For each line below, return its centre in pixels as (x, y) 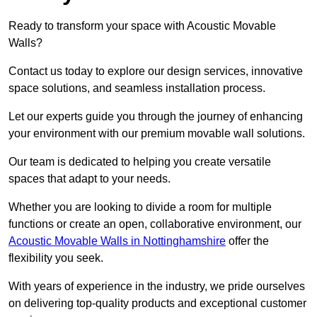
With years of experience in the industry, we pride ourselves (157, 287)
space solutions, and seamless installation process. (138, 88)
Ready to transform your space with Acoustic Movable (142, 26)
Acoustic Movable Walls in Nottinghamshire (117, 241)
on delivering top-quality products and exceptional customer (157, 304)
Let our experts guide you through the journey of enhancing (156, 117)
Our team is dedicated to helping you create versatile (140, 162)
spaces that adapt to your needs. (91, 179)
